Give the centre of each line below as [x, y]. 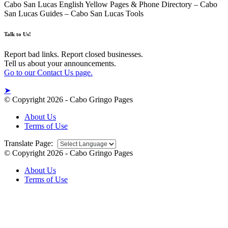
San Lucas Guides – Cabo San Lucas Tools [74, 13]
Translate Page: [30, 143]
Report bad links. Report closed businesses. [74, 54]
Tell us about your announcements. [60, 63]
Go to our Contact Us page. [48, 72]
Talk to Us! [18, 34]
